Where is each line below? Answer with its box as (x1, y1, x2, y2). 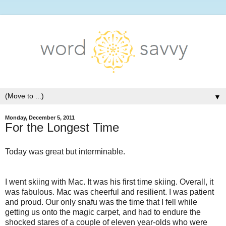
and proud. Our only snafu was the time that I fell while (5, 197, 197, 206)
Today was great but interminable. (5, 147, 125, 156)
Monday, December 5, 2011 (5, 114, 75, 121)
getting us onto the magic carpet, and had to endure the (5, 207, 201, 216)
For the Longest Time (5, 120, 119, 134)
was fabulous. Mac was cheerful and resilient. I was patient (5, 187, 214, 196)
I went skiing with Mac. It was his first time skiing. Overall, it (5, 177, 213, 186)
